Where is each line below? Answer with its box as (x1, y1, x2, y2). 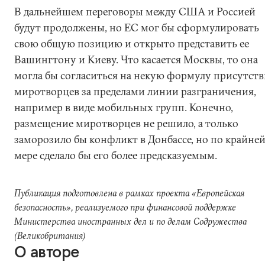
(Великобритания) (14, 230, 85, 241)
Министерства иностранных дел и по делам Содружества (14, 215, 247, 227)
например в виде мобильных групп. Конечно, (14, 101, 233, 114)
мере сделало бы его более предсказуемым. (14, 148, 217, 162)
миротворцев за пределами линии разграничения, (14, 85, 256, 98)
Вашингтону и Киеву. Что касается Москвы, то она (14, 53, 258, 66)
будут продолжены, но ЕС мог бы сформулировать (14, 21, 259, 34)
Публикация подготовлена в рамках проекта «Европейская (14, 187, 244, 199)
